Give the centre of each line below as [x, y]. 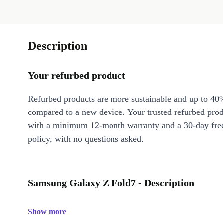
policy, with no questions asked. [86, 139]
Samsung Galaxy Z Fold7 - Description [111, 183]
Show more [47, 212]
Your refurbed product [77, 75]
